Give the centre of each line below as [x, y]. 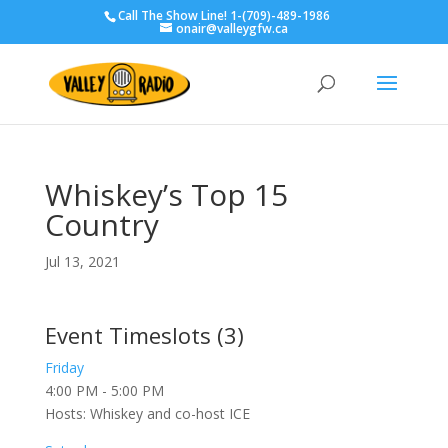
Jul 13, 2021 [82, 261]
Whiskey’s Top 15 [166, 194]
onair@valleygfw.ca [231, 28]
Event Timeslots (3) [144, 335]
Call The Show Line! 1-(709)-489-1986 [224, 15]
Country [101, 224]
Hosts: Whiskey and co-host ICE [147, 413]
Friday [64, 367]
